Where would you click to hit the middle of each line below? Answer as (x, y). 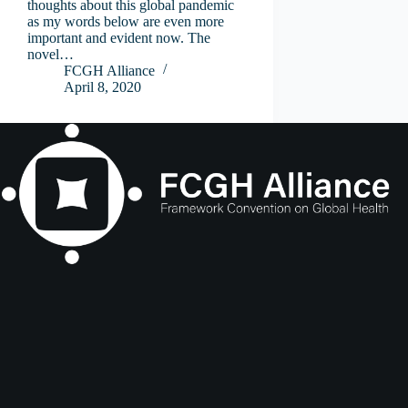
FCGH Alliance (109, 70)
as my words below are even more (126, 21)
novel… (51, 54)
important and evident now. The (119, 37)
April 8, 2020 (102, 87)
